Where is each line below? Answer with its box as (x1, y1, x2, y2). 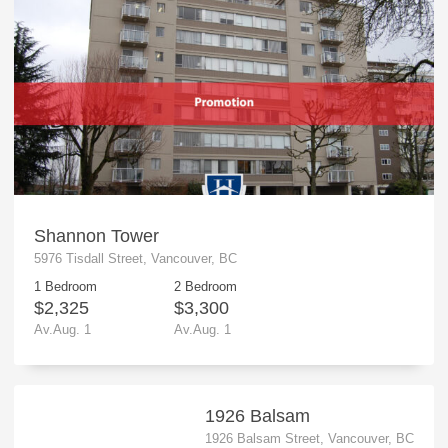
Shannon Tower (33, 226, 159, 247)
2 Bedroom (173, 278, 237, 294)
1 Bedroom (33, 278, 97, 294)
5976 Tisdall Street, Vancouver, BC (33, 251, 237, 267)
